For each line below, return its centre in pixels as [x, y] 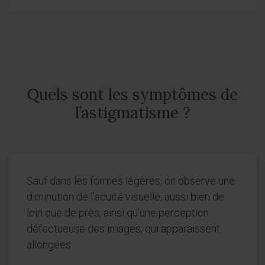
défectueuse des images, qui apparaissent [123, 229]
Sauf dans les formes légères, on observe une [131, 181]
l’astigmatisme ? [132, 113]
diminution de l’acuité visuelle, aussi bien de [125, 197]
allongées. [50, 245]
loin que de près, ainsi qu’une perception [118, 213]
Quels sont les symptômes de [132, 95]
